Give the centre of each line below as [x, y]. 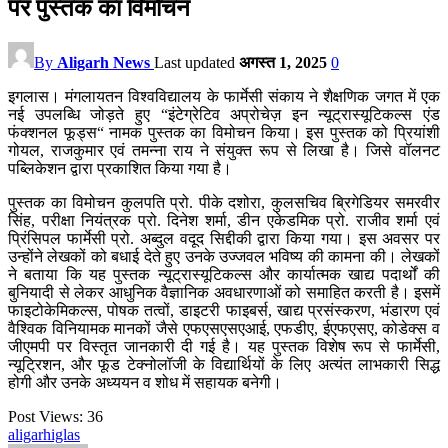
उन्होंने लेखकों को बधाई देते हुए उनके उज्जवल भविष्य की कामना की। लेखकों [224, 256]
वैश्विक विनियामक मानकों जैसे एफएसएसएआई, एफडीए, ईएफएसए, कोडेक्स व [224, 328]
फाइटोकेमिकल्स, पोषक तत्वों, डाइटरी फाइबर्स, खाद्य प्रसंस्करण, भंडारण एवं [224, 310]
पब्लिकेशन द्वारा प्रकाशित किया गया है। [120, 168]
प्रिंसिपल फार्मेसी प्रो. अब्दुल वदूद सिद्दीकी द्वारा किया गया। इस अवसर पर [224, 238]
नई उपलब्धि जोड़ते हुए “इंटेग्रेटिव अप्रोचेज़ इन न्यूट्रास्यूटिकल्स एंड [224, 114]
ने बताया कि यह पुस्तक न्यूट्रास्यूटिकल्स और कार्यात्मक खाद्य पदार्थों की [224, 274]
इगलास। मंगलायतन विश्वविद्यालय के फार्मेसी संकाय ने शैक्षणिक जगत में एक [224, 96]
